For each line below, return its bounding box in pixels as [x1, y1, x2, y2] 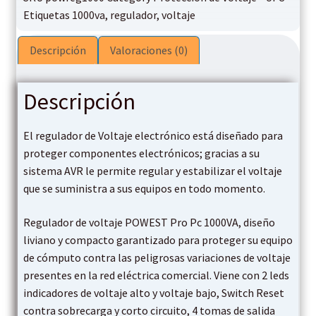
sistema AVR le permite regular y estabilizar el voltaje [23, 164, 282, 178]
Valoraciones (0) [109, 43, 188, 58]
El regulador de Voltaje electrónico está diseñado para [23, 128, 283, 143]
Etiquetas [23, 8, 70, 23]
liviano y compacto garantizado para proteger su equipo [23, 233, 293, 248]
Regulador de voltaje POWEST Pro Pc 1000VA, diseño [23, 215, 275, 230]
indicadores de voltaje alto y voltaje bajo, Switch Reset [23, 286, 284, 300]
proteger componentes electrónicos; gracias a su [23, 146, 260, 161]
